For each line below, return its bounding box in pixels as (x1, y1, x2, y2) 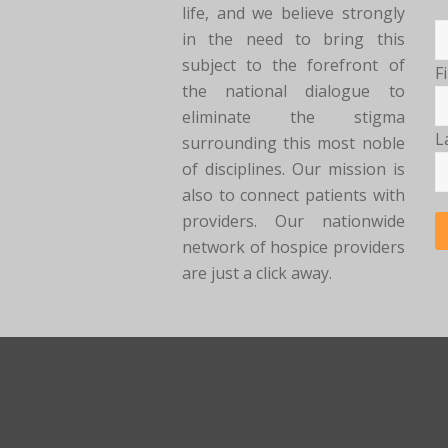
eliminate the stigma (182, 105, 405, 128)
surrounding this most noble (182, 131, 405, 154)
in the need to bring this (182, 27, 405, 50)
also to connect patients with (182, 183, 405, 206)
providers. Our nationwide (182, 209, 405, 232)
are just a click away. (182, 261, 332, 284)
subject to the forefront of (182, 53, 405, 76)
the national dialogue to (182, 79, 405, 102)
